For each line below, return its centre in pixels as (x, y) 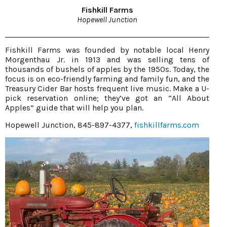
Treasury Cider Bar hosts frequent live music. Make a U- (107, 88)
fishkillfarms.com (167, 125)
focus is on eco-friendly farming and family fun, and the (107, 79)
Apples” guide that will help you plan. (74, 107)
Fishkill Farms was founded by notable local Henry (107, 50)
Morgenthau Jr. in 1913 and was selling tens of (107, 59)
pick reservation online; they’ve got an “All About (107, 98)
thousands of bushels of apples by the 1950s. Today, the (107, 69)
